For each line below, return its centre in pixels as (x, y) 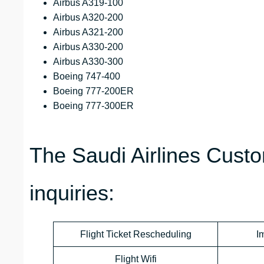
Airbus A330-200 (88, 47)
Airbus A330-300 (88, 62)
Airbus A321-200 (88, 32)
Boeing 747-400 (87, 77)
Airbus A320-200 (88, 18)
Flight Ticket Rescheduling (136, 235)
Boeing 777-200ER (93, 91)
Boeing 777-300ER (93, 106)
